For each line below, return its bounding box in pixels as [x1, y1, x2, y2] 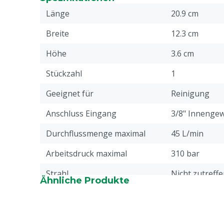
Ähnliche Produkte [40, 175, 129, 186]
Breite [46, 28, 69, 39]
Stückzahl [46, 68, 82, 79]
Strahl [46, 168, 68, 179]
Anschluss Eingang [46, 108, 116, 119]
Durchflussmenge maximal [46, 128, 145, 139]
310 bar [171, 148, 199, 159]
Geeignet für [46, 88, 93, 99]
